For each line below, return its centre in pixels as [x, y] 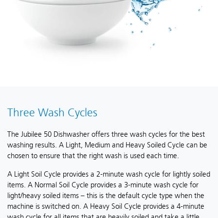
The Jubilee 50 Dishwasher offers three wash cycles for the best [106, 134]
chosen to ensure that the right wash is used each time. [93, 155]
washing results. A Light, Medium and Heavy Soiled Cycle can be [107, 145]
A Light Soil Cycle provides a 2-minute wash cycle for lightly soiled [109, 174]
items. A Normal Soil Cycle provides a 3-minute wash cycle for [103, 185]
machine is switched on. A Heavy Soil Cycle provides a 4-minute [106, 206]
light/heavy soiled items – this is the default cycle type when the [106, 195]
